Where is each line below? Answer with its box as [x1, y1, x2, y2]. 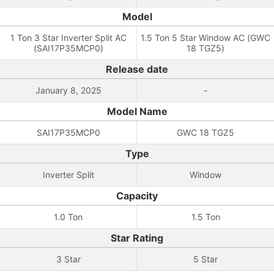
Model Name [106, 105, 168, 117]
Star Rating [111, 232, 163, 244]
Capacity [116, 190, 158, 202]
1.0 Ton [54, 212, 83, 222]
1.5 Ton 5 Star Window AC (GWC [141, 32, 270, 43]
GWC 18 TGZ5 [177, 127, 234, 138]
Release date [106, 63, 168, 75]
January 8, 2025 [35, 85, 102, 95]
